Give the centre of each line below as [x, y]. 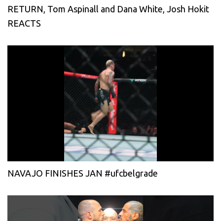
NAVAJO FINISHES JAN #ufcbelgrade [83, 173]
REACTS [24, 23]
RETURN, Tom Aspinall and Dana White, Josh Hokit [108, 9]
